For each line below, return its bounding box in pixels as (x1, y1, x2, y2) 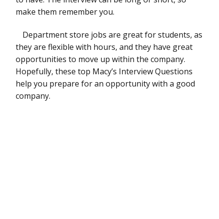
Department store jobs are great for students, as (22, 29, 202, 40)
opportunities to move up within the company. (16, 53, 185, 65)
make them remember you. (16, 6, 114, 17)
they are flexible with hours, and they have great (16, 41, 193, 52)
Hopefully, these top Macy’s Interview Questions (16, 66, 193, 77)
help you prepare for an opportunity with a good (16, 78, 195, 89)
